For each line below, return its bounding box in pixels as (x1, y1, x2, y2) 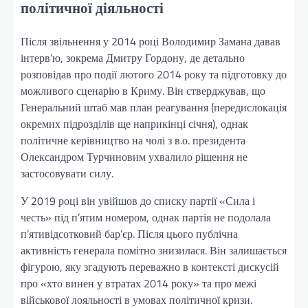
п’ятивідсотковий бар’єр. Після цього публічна (21, 225, 238, 243)
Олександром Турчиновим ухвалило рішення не (21, 148, 247, 166)
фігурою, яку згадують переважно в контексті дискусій (21, 258, 279, 276)
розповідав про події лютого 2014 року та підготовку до (21, 66, 287, 83)
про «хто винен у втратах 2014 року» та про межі (21, 275, 256, 292)
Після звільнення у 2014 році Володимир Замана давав (21, 33, 280, 50)
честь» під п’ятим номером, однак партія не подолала (21, 209, 271, 226)
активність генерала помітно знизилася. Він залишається (21, 242, 287, 259)
